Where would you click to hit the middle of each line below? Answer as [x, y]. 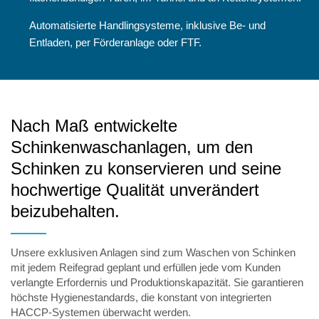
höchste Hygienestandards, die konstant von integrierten [141, 297]
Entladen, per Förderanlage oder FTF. [116, 42]
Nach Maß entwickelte [94, 125]
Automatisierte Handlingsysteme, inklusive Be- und [148, 25]
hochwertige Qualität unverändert [135, 189]
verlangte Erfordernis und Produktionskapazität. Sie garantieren [157, 282]
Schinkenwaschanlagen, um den [132, 147]
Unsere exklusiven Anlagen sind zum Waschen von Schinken [153, 252]
